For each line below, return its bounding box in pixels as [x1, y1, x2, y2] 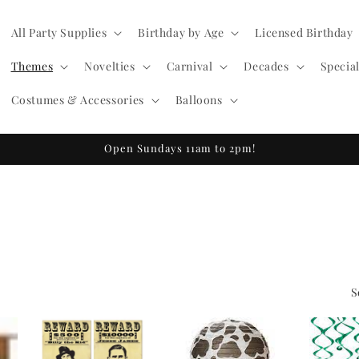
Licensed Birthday [255, 25, 353, 40]
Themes [10, 58, 54, 74]
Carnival [166, 58, 213, 74]
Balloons [175, 92, 223, 107]
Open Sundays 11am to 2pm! [103, 141, 256, 155]
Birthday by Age [138, 25, 224, 40]
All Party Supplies [10, 25, 107, 40]
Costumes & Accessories [10, 92, 144, 107]
